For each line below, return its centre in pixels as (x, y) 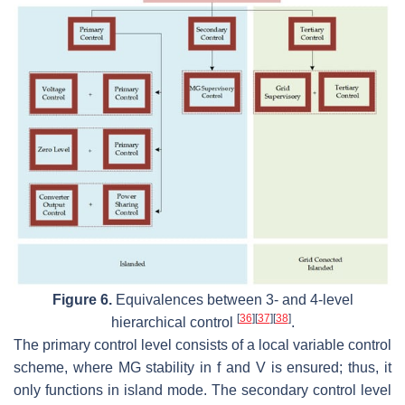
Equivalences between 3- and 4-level (232, 299)
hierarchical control (174, 322)
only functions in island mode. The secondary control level (202, 390)
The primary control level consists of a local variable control (202, 344)
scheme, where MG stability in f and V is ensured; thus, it (202, 367)
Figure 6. (82, 299)
